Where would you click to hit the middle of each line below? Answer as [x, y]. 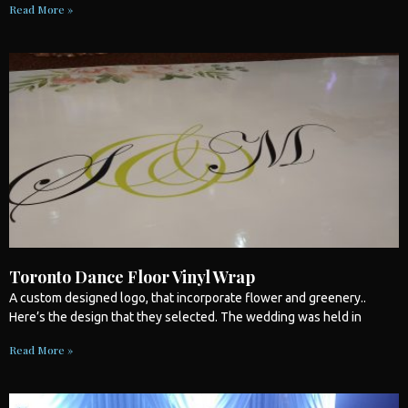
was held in [328, 316]
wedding [270, 316]
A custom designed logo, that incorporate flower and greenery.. [188, 297]
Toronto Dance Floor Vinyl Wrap [132, 276]
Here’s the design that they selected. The [127, 316]
